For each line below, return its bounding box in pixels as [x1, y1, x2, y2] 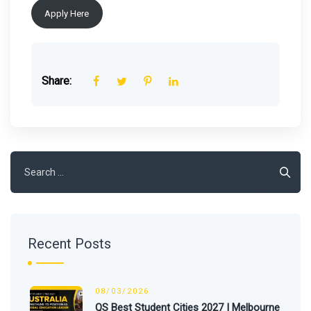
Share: [42, 74, 72, 88]
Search [10, 153, 42, 167]
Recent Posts [28, 235, 111, 253]
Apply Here [44, 8, 90, 19]
